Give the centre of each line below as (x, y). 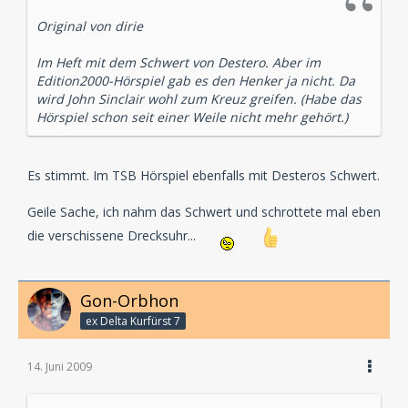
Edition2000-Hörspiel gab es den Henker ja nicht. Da (196, 80)
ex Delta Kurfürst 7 (133, 321)
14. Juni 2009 (60, 367)
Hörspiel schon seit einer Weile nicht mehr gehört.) (192, 117)
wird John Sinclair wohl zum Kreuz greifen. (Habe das (199, 98)
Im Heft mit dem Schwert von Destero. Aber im (178, 62)
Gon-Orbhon (129, 300)
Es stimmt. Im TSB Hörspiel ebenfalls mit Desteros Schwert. (204, 175)
